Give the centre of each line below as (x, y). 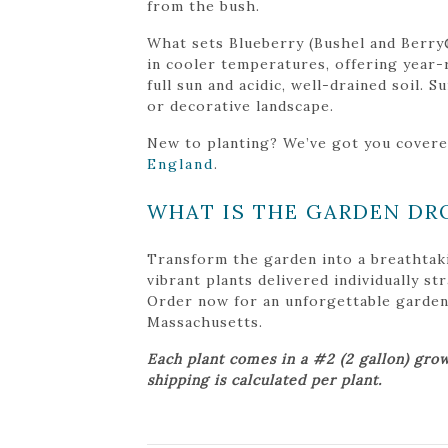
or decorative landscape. (240, 105)
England (180, 163)
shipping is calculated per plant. (264, 379)
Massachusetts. (205, 321)
